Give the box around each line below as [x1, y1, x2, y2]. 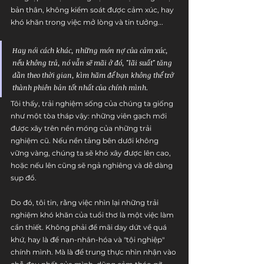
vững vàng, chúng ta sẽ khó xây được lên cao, [11, 148, 173, 157]
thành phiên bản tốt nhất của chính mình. [12, 82, 148, 92]
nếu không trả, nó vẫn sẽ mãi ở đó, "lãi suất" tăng [12, 58, 174, 67]
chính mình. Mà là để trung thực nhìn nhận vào [11, 247, 178, 256]
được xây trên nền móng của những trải [11, 124, 153, 133]
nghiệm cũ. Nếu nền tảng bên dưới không [11, 136, 160, 145]
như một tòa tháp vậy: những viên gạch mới [11, 111, 169, 120]
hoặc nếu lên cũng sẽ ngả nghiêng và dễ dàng [11, 161, 174, 170]
